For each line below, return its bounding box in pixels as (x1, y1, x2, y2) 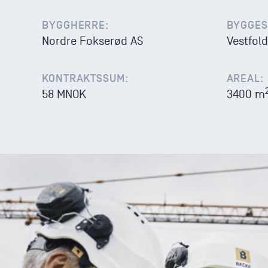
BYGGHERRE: (42, 19, 109, 32)
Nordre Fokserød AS (42, 35, 143, 48)
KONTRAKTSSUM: (42, 72, 129, 85)
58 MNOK (42, 88, 86, 101)
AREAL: (226, 72, 264, 85)
